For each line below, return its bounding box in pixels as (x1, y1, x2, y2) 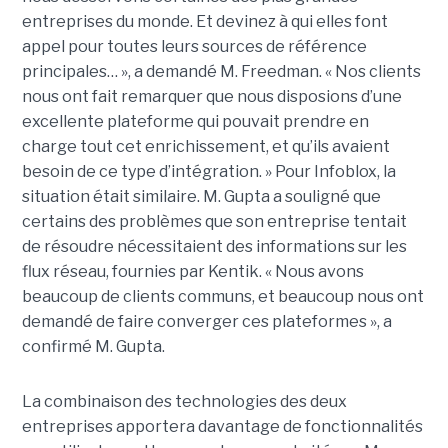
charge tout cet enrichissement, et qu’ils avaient (21, 136, 390, 156)
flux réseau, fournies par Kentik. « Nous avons (21, 261, 364, 281)
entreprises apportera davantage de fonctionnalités (21, 416, 423, 436)
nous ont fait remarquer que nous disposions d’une (21, 86, 402, 106)
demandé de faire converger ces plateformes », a (21, 311, 392, 331)
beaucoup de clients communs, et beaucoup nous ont (21, 286, 424, 306)
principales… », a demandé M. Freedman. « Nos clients (21, 61, 421, 81)
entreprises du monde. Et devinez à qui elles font (21, 11, 388, 31)
